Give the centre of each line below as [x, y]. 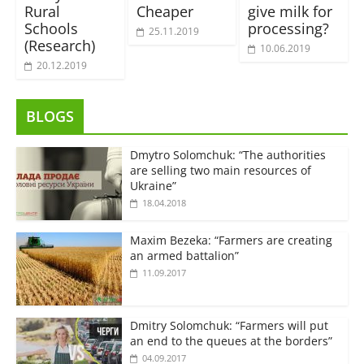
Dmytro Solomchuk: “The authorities [227, 154]
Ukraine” [153, 185]
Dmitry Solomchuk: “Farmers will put [229, 325]
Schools [51, 28]
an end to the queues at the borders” [231, 340]
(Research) [59, 45]
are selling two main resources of [220, 170]
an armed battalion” [184, 255]
